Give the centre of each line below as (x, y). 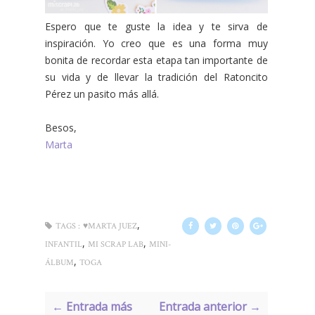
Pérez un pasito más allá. (102, 94)
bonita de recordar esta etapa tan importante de (156, 60)
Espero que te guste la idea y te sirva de (156, 26)
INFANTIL (64, 244)
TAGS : (68, 226)
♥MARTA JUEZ (110, 226)
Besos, (61, 127)
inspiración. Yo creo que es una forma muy (156, 43)
